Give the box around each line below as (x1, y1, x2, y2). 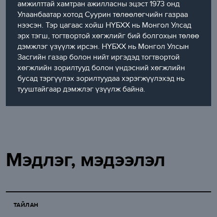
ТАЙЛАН (14, 201, 39, 209)
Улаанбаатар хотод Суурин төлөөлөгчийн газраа (17, 9, 188, 20)
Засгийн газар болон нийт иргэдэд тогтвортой (17, 51, 180, 62)
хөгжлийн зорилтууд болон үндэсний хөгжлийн (17, 62, 185, 73)
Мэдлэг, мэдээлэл (6, 145, 165, 174)
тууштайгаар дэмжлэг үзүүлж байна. (17, 83, 145, 94)
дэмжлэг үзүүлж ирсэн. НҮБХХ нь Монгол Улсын (17, 41, 189, 52)
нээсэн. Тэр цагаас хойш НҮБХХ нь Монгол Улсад (17, 19, 191, 31)
